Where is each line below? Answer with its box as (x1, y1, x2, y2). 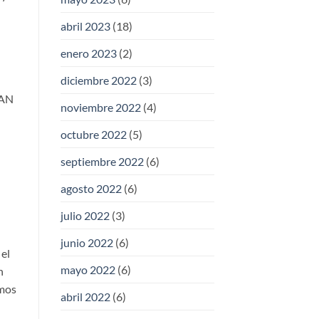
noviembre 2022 (60, 100, 141, 115)
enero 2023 (60, 46, 117, 61)
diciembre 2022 (60, 73, 137, 88)
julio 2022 (60, 209, 110, 223)
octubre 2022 (60, 127, 127, 142)
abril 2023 (60, 19, 110, 33)
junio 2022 (60, 236, 113, 250)
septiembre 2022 (60, 155, 144, 169)
